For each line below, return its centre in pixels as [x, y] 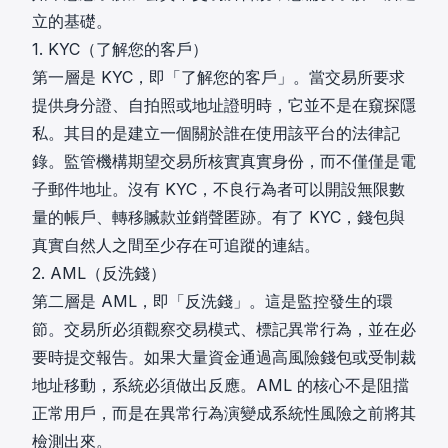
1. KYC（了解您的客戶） [120, 49]
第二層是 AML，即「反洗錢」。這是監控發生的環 [212, 301]
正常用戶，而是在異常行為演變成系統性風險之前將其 [224, 413]
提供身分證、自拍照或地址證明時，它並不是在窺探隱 [224, 105]
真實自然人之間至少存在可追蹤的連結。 [176, 245]
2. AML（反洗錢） [99, 273]
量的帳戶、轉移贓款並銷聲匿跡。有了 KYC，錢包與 [218, 217]
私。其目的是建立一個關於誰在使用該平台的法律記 [216, 133]
